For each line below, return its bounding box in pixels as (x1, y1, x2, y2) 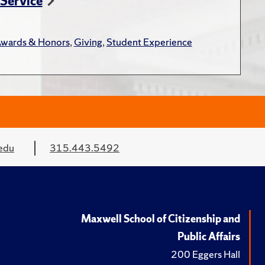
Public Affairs (177, 229, 240, 243)
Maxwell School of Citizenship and (81, 211, 240, 225)
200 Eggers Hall (171, 247, 240, 261)
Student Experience (106, 34, 192, 49)
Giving (73, 34, 102, 49)
